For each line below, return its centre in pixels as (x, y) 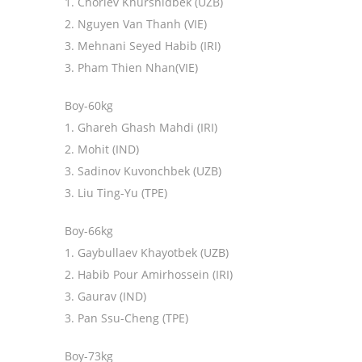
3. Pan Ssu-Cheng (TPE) (126, 318)
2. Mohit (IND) (102, 149)
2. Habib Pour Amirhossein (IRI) (149, 275)
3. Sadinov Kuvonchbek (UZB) (143, 171)
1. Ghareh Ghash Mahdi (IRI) (141, 128)
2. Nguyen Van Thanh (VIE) (136, 24)
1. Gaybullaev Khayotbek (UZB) (147, 253)
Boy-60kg (89, 106)
